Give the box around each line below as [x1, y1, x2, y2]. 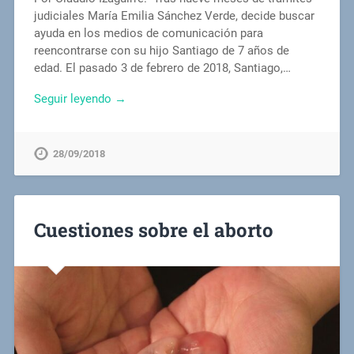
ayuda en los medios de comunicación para [33, 25, 263, 40]
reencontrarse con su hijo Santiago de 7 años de [33, 43, 289, 58]
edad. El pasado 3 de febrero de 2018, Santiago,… [33, 60, 291, 75]
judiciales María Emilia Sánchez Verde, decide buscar [33, 8, 314, 23]
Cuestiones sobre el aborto [33, 217, 273, 243]
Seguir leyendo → [33, 91, 126, 106]
